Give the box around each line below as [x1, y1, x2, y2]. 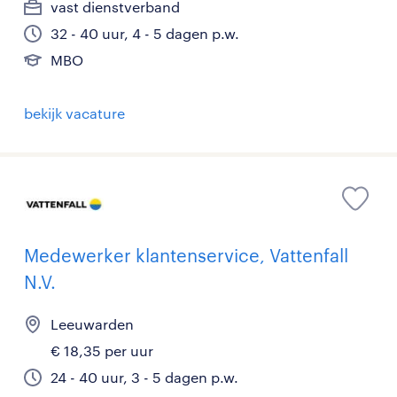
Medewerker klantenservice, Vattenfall [24, 245, 348, 267]
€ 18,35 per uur [51, 342, 153, 360]
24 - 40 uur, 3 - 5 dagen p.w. [51, 369, 238, 386]
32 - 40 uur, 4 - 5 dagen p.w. [51, 25, 239, 42]
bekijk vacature [24, 105, 125, 121]
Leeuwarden [51, 315, 134, 333]
